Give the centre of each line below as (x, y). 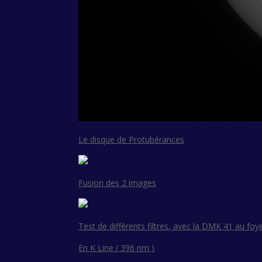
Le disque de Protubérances (132, 140)
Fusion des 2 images (118, 183)
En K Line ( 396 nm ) (117, 248)
